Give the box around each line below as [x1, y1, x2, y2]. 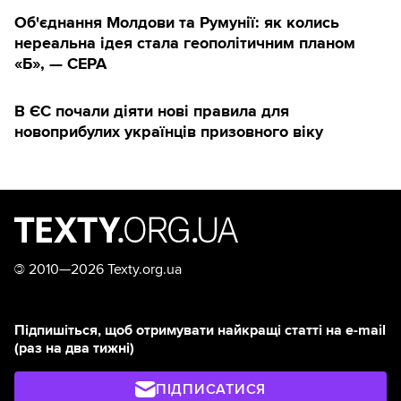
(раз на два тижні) [14, 339, 134, 358]
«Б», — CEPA [14, 54, 107, 74]
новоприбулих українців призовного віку [14, 122, 323, 142]
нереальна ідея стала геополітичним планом [14, 33, 355, 54]
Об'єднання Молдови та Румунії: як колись [14, 13, 339, 33]
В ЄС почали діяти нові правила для [14, 101, 289, 122]
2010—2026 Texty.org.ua [25, 260, 182, 279]
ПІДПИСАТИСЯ [155, 380, 267, 399]
